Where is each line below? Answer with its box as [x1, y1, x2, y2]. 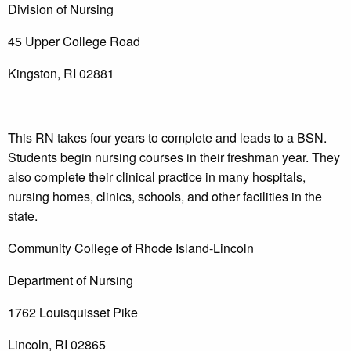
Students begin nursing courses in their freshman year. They [8, 148, 340, 167]
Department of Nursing [8, 271, 133, 290]
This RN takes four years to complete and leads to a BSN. [8, 128, 327, 147]
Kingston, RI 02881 [8, 64, 114, 83]
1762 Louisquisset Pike [8, 303, 138, 322]
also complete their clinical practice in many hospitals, [8, 168, 306, 186]
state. [8, 207, 38, 226]
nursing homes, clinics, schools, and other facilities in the [8, 187, 322, 206]
